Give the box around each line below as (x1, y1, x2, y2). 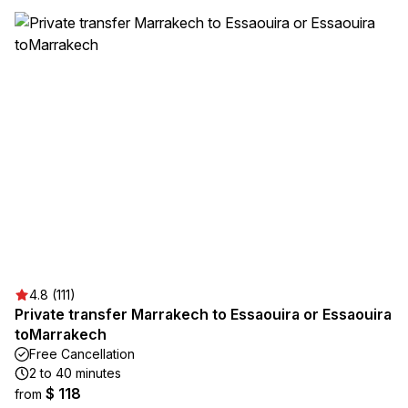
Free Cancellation (29, 346, 135, 362)
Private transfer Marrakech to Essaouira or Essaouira (15, 305, 392, 323)
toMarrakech (15, 325, 107, 343)
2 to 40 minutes (29, 365, 121, 381)
